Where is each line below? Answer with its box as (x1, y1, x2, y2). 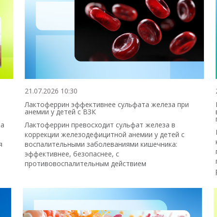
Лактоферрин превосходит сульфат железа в (25, 120, 176, 130)
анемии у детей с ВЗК (25, 107, 96, 117)
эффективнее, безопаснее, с (25, 149, 120, 159)
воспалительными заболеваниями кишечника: (25, 139, 178, 149)
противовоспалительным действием (25, 159, 147, 169)
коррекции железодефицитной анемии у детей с (25, 130, 185, 139)
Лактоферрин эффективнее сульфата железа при (25, 100, 189, 109)
